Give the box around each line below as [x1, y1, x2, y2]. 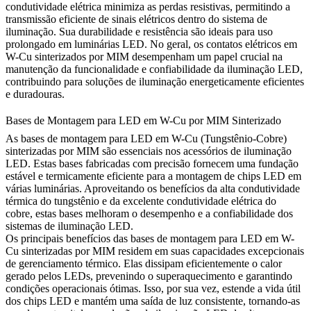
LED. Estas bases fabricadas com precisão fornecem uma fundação [6, 157, 299, 169]
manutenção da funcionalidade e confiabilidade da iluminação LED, [6, 63, 303, 76]
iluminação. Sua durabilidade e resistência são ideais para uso [6, 26, 273, 38]
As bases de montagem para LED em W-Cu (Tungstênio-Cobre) [6, 132, 287, 144]
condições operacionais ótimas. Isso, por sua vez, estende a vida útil [6, 282, 301, 294]
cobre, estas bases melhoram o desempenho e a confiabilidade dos [6, 207, 293, 219]
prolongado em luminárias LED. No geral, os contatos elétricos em [6, 38, 297, 51]
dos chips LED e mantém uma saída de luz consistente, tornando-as [6, 294, 300, 307]
